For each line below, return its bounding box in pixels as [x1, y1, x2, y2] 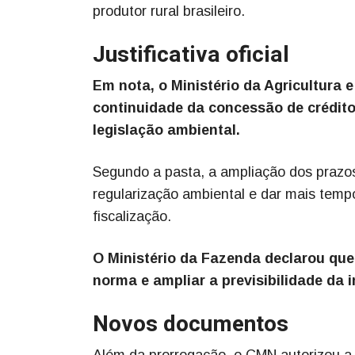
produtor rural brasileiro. [93, 2, 245, 19]
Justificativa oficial [93, 38, 289, 71]
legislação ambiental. [93, 121, 240, 138]
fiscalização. [93, 208, 171, 224]
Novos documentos [93, 307, 288, 341]
